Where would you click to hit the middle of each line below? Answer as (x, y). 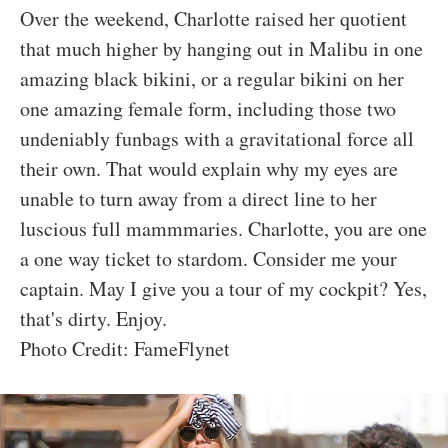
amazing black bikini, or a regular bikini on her (212, 78)
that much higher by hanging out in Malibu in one (221, 48)
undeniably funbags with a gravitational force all (217, 138)
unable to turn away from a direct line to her (198, 198)
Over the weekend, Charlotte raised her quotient (213, 18)
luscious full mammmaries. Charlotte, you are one (223, 228)
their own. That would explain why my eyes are (209, 168)
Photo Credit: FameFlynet (125, 348)
